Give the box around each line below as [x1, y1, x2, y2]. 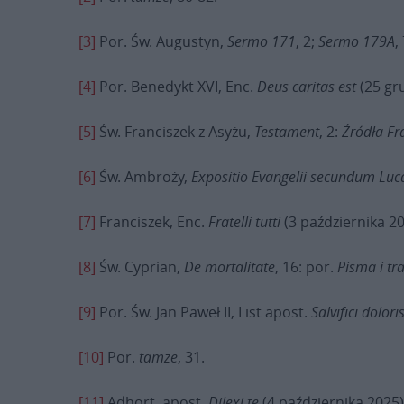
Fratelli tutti [208, 212, 280, 232]
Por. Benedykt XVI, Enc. [96, 77, 257, 96]
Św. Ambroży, [96, 167, 191, 187]
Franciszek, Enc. [96, 212, 208, 232]
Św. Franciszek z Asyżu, [96, 122, 254, 142]
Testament [254, 122, 319, 142]
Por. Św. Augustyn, [96, 32, 227, 51]
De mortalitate [184, 257, 275, 277]
